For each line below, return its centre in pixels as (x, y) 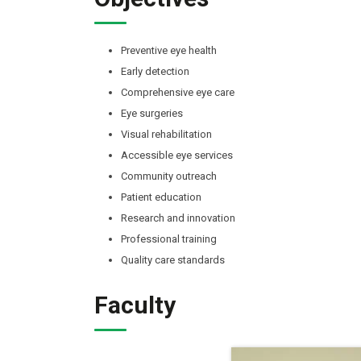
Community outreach (169, 176)
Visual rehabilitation (166, 134)
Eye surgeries (152, 113)
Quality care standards (173, 259)
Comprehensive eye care (178, 92)
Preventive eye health (169, 50)
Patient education (161, 197)
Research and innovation (178, 218)
